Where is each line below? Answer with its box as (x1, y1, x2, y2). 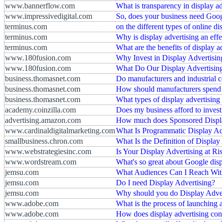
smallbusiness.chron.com (5, 136, 83, 145)
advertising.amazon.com (5, 115, 81, 124)
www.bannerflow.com (5, 1, 75, 10)
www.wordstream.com (5, 157, 76, 166)
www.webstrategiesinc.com (5, 147, 91, 156)
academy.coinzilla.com (5, 105, 76, 114)
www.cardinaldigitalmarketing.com (5, 126, 115, 135)
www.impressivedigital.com (5, 11, 92, 20)
